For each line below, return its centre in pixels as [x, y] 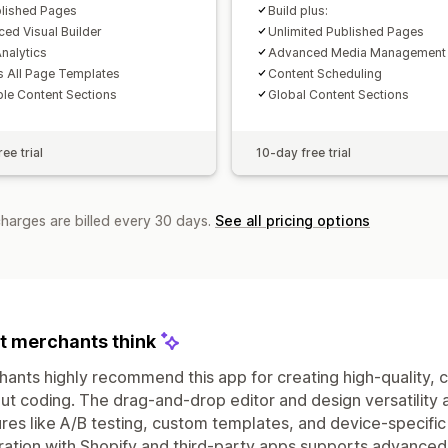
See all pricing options [292, 220]
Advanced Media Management [357, 52]
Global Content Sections [338, 94]
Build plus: [298, 10]
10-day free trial [303, 152]
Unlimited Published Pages [346, 31]
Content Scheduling [325, 73]
